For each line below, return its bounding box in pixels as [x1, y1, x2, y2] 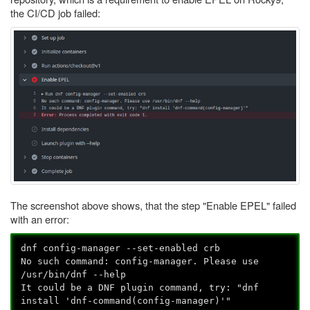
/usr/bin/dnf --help [21, 268, 127, 280]
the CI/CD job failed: [10, 6, 100, 20]
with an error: [10, 212, 69, 227]
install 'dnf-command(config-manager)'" [21, 295, 232, 306]
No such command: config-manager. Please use [21, 255, 259, 266]
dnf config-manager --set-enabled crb [21, 242, 221, 253]
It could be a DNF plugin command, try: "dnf [21, 282, 259, 293]
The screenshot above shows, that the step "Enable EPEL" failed [10, 198, 296, 213]
